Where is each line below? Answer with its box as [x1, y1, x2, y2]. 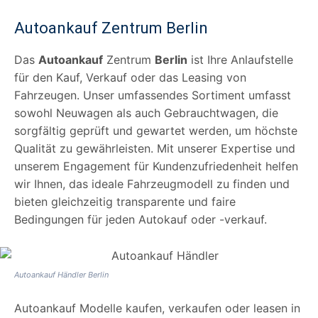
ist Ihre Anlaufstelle [187, 52, 293, 67]
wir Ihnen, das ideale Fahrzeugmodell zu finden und [14, 176, 290, 191]
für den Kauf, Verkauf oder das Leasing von [14, 70, 246, 84]
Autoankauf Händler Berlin [14, 269, 109, 280]
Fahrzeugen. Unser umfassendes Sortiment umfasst [14, 87, 291, 102]
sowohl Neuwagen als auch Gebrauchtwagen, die [14, 105, 278, 120]
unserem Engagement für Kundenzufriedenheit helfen [14, 158, 298, 173]
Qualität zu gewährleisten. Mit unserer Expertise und [14, 141, 295, 155]
